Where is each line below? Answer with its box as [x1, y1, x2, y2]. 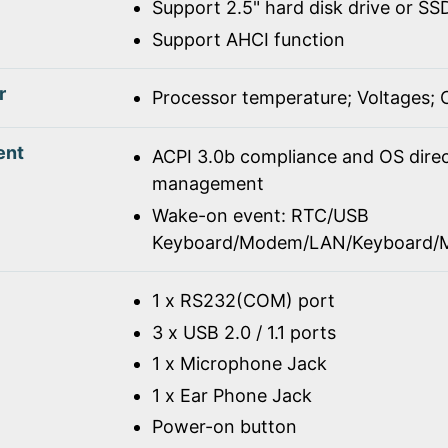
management [151, 173, 264, 195]
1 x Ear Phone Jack [151, 384, 312, 406]
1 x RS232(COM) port [151, 290, 335, 312]
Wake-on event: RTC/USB [151, 204, 369, 226]
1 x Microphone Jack [151, 353, 327, 375]
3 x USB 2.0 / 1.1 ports [151, 321, 336, 343]
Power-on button [151, 416, 297, 438]
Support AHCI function [151, 28, 345, 50]
